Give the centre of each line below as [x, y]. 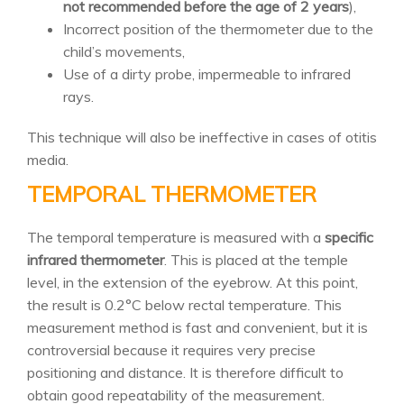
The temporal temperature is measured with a [176, 237]
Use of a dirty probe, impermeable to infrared [207, 74]
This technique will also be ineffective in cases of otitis [202, 137]
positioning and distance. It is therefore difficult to [185, 372]
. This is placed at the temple [256, 260]
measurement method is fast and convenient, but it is [197, 327]
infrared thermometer [96, 260]
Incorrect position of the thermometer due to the [218, 29]
